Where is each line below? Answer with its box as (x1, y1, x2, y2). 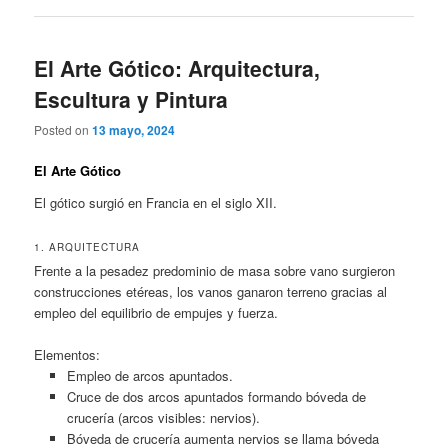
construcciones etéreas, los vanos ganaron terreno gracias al (34, 281, 388, 301)
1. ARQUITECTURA (34, 239, 141, 254)
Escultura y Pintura (34, 83, 229, 114)
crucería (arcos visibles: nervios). (66, 407, 260, 427)
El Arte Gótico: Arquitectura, (34, 52, 321, 83)
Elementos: (34, 344, 101, 364)
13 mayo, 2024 (92, 120, 176, 139)
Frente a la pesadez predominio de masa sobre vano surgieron (34, 260, 396, 280)
